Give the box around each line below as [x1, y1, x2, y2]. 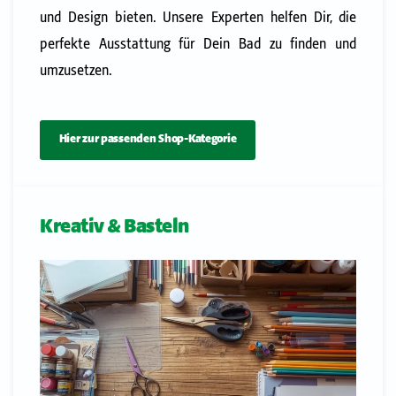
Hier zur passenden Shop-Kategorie [58, 133, 237, 147]
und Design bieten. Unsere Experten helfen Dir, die [40, 9, 356, 27]
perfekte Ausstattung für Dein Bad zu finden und [40, 35, 356, 53]
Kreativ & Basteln [40, 216, 189, 238]
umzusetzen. [40, 62, 112, 80]
